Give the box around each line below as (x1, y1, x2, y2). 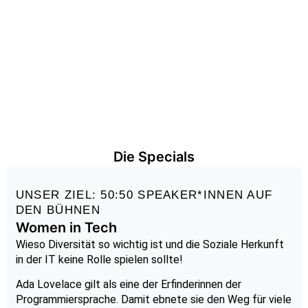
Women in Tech (15, 219, 117, 236)
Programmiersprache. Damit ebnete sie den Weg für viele (15, 293, 291, 307)
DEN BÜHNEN (15, 203, 100, 217)
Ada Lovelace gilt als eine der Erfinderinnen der (15, 278, 241, 291)
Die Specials (113, 148, 195, 165)
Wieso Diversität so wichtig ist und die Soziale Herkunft (15, 237, 284, 251)
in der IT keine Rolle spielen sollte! (15, 252, 183, 266)
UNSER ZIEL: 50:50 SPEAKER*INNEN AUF (15, 188, 273, 201)
